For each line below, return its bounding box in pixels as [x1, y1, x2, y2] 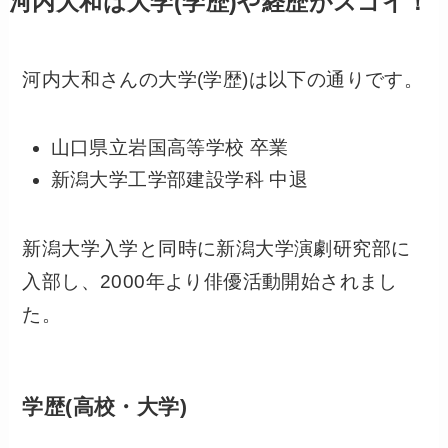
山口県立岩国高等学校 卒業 [50, 136, 289, 158]
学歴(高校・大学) [22, 395, 188, 419]
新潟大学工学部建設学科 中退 [50, 169, 309, 191]
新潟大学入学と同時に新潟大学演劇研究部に [22, 238, 411, 260]
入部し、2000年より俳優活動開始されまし [22, 271, 398, 293]
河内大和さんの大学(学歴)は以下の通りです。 [22, 69, 424, 91]
